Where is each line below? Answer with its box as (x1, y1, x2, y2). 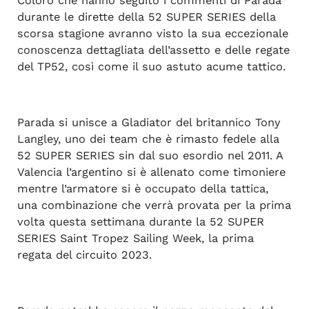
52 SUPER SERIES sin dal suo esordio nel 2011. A (17, 148, 283, 162)
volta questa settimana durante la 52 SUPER (17, 215, 264, 228)
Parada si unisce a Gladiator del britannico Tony (17, 115, 280, 129)
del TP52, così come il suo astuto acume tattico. (17, 60, 286, 74)
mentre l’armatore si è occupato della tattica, (17, 181, 268, 195)
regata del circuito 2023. (17, 248, 152, 261)
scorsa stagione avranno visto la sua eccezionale (17, 27, 288, 41)
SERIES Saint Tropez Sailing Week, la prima (17, 231, 254, 245)
